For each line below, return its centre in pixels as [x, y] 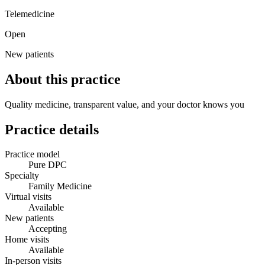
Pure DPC [48, 165]
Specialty [22, 176]
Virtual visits [28, 197]
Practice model [32, 154]
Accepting [48, 229]
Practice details [52, 129]
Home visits [27, 240]
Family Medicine [60, 186]
